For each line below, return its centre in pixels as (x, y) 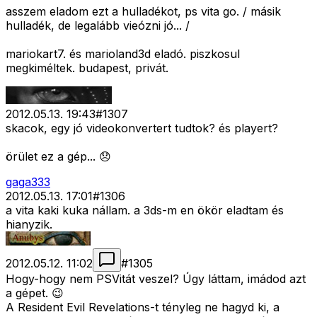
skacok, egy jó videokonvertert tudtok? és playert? (142, 128)
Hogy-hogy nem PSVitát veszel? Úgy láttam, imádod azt (156, 279)
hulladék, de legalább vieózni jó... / (98, 26)
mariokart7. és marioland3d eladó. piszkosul (123, 54)
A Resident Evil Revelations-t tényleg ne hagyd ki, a (143, 307)
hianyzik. (29, 225)
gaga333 (28, 182)
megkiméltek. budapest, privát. (87, 68)
